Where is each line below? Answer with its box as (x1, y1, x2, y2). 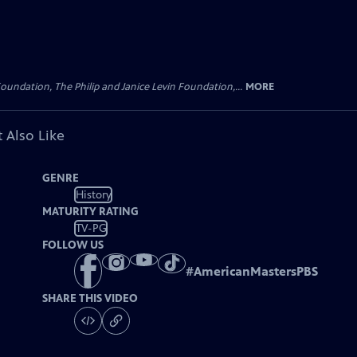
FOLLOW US (42, 238, 104, 252)
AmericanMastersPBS (194, 264, 319, 280)
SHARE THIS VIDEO (42, 292, 139, 306)
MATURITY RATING (42, 205, 139, 218)
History (75, 187, 112, 202)
